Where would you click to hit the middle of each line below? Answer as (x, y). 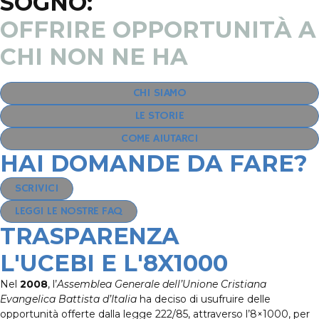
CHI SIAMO (159, 93)
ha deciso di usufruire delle (204, 299)
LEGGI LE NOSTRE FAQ (69, 211)
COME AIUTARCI (159, 139)
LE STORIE (159, 116)
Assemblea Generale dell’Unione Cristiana (162, 284)
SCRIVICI (37, 189)
